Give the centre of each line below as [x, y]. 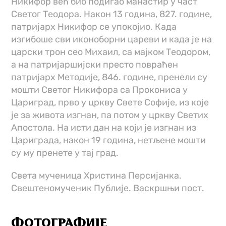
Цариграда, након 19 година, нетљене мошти [109, 140]
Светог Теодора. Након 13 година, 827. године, [112, 14]
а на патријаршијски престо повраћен [95, 65]
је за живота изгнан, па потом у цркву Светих [110, 115]
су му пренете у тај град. [65, 153]
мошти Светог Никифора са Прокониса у [100, 90]
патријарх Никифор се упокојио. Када [94, 27]
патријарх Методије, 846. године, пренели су [109, 77]
